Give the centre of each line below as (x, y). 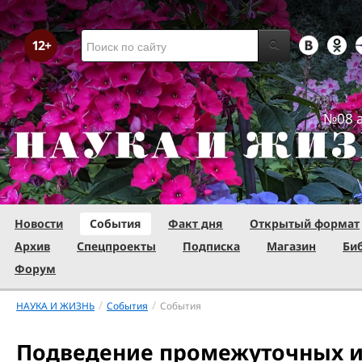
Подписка (211, 246)
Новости (39, 223)
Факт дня (196, 223)
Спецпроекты (116, 246)
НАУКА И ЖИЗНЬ (55, 305)
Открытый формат (305, 223)
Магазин (291, 246)
